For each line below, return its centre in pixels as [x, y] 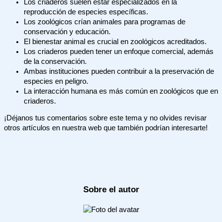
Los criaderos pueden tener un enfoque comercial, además [119, 51]
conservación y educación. [67, 31]
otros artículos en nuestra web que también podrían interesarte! [106, 128]
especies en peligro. [56, 81]
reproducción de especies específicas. [86, 12]
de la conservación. [55, 61]
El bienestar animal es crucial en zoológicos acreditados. [115, 41]
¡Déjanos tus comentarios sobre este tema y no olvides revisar [105, 118]
